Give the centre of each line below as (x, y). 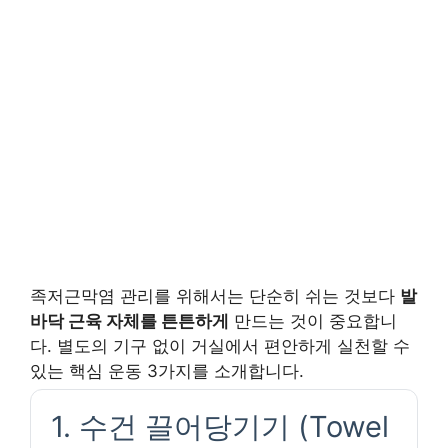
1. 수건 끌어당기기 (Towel (220, 427)
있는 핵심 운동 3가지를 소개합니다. (167, 371)
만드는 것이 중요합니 (313, 321)
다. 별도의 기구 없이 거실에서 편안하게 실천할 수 (220, 346)
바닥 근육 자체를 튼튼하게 (129, 321)
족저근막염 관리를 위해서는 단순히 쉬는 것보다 (215, 296)
